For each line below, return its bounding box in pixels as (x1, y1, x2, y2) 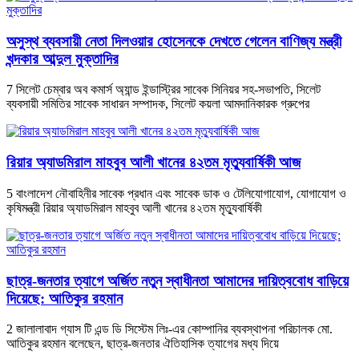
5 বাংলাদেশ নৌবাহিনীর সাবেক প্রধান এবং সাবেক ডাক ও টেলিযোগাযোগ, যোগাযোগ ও (6, 186, 346, 200)
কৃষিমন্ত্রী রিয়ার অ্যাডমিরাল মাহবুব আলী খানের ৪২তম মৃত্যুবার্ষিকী (6, 200, 262, 215)
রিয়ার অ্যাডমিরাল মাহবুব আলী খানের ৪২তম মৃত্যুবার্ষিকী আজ (6, 154, 301, 171)
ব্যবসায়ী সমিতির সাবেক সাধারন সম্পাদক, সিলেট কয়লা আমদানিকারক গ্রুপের (6, 97, 309, 111)
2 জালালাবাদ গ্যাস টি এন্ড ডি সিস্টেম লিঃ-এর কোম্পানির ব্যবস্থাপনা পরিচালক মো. (6, 322, 333, 337)
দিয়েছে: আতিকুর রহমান (6, 289, 123, 307)
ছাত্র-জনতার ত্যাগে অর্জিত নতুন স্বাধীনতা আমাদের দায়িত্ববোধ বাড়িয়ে (6, 272, 349, 289)
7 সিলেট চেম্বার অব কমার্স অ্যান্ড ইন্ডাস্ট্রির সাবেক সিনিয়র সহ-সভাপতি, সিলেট (6, 83, 321, 97)
